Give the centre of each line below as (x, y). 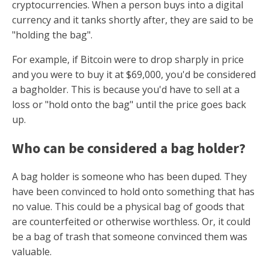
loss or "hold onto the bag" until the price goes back (129, 104)
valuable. (33, 252)
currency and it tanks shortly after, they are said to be (133, 20)
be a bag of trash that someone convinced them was (130, 237)
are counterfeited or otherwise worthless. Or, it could (131, 222)
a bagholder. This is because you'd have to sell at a (126, 89)
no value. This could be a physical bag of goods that (128, 207)
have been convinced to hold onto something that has (133, 192)
